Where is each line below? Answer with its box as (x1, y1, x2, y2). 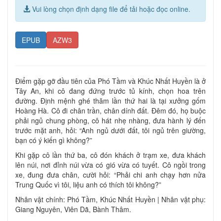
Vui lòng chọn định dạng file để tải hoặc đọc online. (30, 4, 190, 14)
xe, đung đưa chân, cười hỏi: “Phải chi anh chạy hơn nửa (15, 170, 206, 180)
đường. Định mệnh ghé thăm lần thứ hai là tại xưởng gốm (15, 96, 206, 106)
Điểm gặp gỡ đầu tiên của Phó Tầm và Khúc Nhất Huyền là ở (15, 76, 206, 86)
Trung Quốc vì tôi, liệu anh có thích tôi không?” (15, 180, 161, 190)
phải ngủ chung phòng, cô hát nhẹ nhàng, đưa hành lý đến (15, 115, 206, 126)
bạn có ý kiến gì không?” (15, 135, 92, 146)
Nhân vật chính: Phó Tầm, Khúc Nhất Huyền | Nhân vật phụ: (15, 194, 206, 205)
